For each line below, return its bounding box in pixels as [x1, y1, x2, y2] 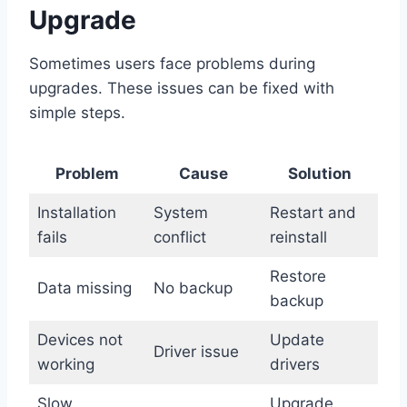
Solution [288, 164, 352, 184]
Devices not [36, 331, 123, 350]
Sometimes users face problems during [29, 55, 315, 74]
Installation [36, 203, 116, 223]
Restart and [269, 203, 356, 223]
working [36, 355, 94, 374]
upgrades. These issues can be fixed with [29, 79, 334, 98]
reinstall [269, 228, 327, 247]
